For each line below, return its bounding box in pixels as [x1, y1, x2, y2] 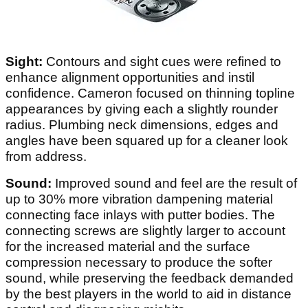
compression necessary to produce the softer [5, 254, 272, 269]
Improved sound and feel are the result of [52, 175, 297, 190]
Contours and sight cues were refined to [46, 54, 281, 69]
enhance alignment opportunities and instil [5, 69, 254, 85]
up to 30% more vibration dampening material [5, 191, 273, 206]
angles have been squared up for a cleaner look [5, 133, 288, 148]
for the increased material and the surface [5, 239, 250, 254]
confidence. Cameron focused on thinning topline [5, 85, 295, 100]
